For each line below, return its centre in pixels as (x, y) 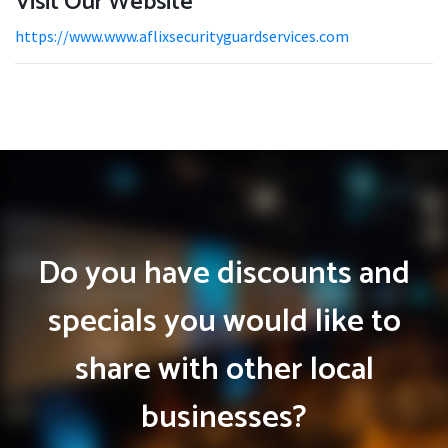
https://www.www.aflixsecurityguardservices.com (182, 36)
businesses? (224, 418)
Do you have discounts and (224, 274)
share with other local (224, 370)
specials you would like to (224, 322)
